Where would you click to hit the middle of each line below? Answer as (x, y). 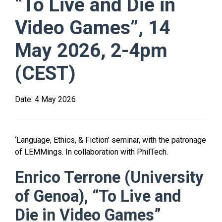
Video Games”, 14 (92, 28)
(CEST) (45, 73)
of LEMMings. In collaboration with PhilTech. (91, 152)
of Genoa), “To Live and (98, 196)
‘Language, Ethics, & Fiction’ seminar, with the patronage (111, 140)
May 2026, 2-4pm (91, 51)
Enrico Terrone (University (109, 177)
